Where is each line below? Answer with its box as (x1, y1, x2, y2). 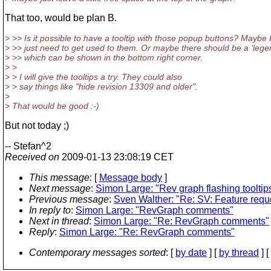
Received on (5, 152, 59, 162)
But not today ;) (5, 120, 69, 131)
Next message (29, 183, 91, 194)
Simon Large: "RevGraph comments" (76, 205, 233, 215)
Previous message (29, 194, 109, 204)
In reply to (29, 205, 71, 215)
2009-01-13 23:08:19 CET (59, 152, 174, 162)
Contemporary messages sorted (29, 247, 166, 258)
